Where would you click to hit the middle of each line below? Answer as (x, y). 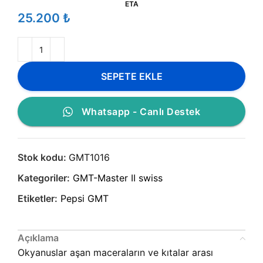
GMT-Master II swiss (118, 178)
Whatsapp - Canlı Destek (141, 112)
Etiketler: (38, 198)
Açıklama (38, 238)
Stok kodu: (43, 157)
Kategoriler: (44, 178)
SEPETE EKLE (131, 76)
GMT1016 (89, 157)
